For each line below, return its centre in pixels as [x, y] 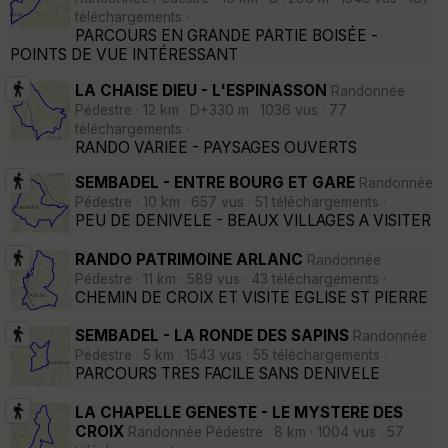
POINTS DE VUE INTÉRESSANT [124, 55]
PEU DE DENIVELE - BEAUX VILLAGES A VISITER [253, 221]
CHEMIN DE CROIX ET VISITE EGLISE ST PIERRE [251, 297]
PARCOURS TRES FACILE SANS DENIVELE [227, 374]
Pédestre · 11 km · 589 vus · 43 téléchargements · [230, 278]
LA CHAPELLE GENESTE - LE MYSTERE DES [239, 412]
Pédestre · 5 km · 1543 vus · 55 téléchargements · [231, 355]
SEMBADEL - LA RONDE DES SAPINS [214, 336]
